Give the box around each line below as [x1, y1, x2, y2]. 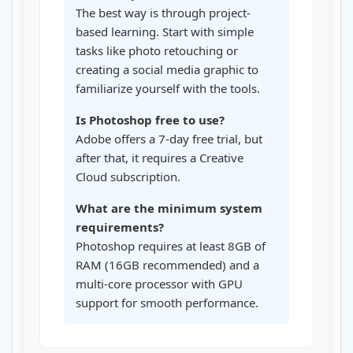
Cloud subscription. [76, 169, 180, 185]
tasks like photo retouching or [76, 43, 238, 59]
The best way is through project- [76, 5, 251, 21]
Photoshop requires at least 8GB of [76, 238, 266, 255]
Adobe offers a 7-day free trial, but [76, 131, 262, 147]
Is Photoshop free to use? [76, 112, 225, 128]
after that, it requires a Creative [76, 150, 243, 166]
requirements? [76, 219, 164, 236]
